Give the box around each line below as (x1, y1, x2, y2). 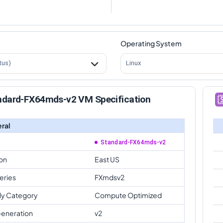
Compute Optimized (95, 190, 162, 200)
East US (95, 154, 119, 164)
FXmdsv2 (95, 172, 124, 182)
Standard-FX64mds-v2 (101, 139, 166, 146)
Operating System (120, 38, 182, 48)
